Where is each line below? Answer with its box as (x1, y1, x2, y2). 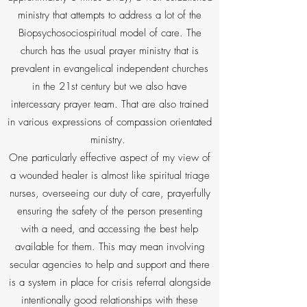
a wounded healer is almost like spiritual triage (10, 169, 210, 182)
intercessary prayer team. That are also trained (11, 97, 208, 111)
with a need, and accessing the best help (21, 222, 198, 236)
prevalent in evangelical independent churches (11, 62, 208, 75)
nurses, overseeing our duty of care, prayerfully (9, 186, 210, 200)
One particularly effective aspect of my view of (9, 151, 210, 164)
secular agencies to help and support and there (10, 258, 210, 271)
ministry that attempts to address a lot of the (18, 8, 201, 22)
